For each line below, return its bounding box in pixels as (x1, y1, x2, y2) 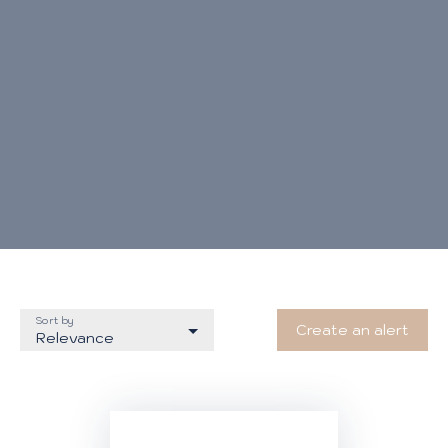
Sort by (35, 313, 75, 327)
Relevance (36, 327, 114, 347)
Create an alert (296, 320, 409, 339)
